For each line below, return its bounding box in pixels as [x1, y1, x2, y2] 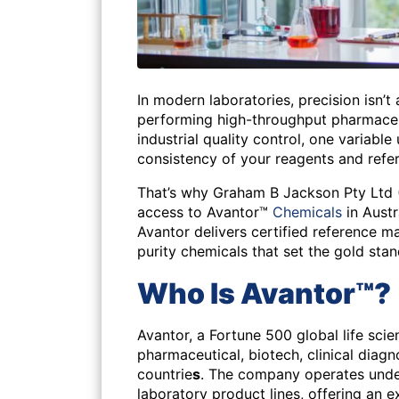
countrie [137, 365, 192, 383]
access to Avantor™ [137, 203, 273, 221]
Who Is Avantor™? [137, 276, 391, 311]
